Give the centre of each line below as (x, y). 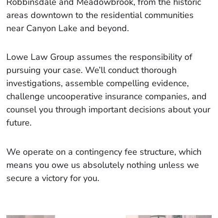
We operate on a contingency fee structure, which (104, 152)
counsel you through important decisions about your (109, 110)
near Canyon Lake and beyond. (68, 28)
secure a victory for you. (53, 178)
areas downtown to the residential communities (100, 15)
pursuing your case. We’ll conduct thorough (92, 70)
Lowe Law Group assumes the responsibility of (100, 57)
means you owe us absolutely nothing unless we (103, 165)
